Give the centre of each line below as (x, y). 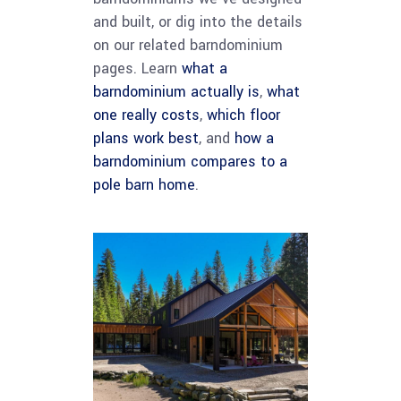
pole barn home (144, 185)
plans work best (146, 138)
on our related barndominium (188, 45)
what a (205, 68)
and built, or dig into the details (198, 22)
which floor (243, 115)
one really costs (146, 115)
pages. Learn (137, 68)
